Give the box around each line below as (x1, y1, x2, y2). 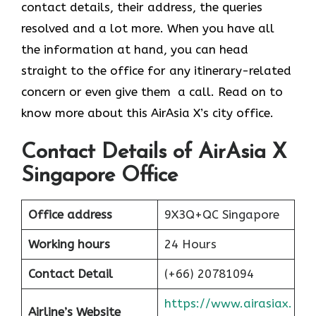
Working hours (28, 237, 110, 252)
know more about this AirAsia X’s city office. (21, 105, 274, 120)
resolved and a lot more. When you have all (21, 20, 274, 35)
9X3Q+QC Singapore (164, 207, 279, 222)
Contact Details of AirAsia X (21, 142, 286, 164)
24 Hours (164, 237, 217, 252)
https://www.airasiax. (164, 296, 292, 311)
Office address (28, 207, 112, 222)
